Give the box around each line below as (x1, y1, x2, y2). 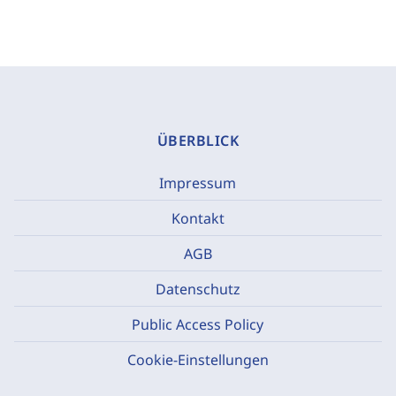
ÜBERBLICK (156, 131, 240, 150)
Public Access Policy (132, 314, 264, 334)
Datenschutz (156, 278, 240, 299)
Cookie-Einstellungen (127, 350, 269, 369)
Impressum (159, 172, 237, 193)
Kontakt (171, 208, 225, 228)
